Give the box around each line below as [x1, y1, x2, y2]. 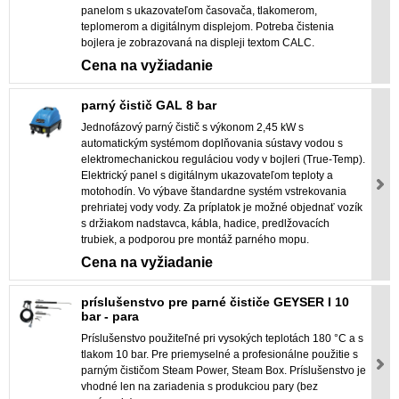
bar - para [81, 309, 139, 324]
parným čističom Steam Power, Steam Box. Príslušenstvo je [81, 364, 366, 378]
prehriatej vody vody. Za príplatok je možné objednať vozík [81, 201, 362, 215]
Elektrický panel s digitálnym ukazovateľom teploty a [81, 169, 333, 183]
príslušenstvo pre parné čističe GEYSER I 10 [81, 295, 349, 310]
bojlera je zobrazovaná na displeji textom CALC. [81, 37, 314, 50]
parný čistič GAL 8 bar [81, 98, 216, 113]
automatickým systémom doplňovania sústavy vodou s [81, 137, 343, 151]
